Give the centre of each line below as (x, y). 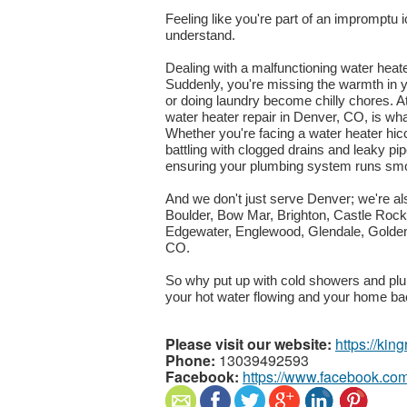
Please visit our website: (248, 343)
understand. (200, 35)
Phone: (190, 360)
